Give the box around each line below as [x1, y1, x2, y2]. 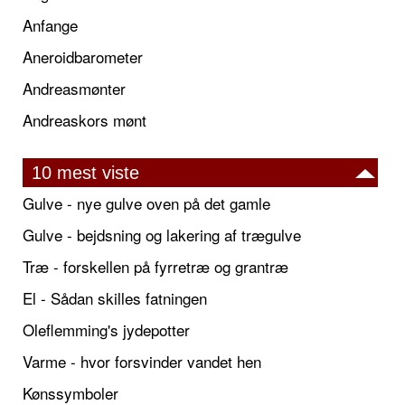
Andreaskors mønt [23, 108, 146, 132]
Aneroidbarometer [23, 45, 143, 69]
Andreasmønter [23, 77, 126, 100]
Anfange [23, 14, 78, 37]
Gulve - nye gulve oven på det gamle [23, 192, 270, 215]
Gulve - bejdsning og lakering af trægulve [23, 223, 301, 247]
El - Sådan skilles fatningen [23, 287, 207, 310]
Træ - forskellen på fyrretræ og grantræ [23, 255, 288, 278]
